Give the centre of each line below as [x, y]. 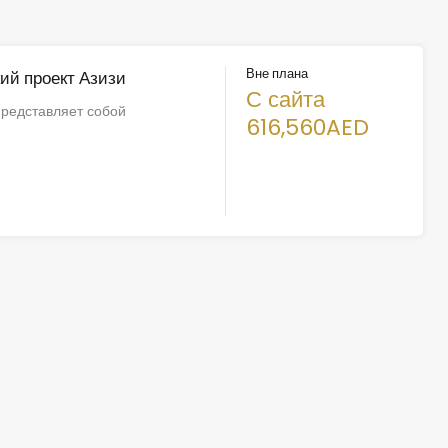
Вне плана [277, 73]
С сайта [286, 99]
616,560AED [308, 127]
